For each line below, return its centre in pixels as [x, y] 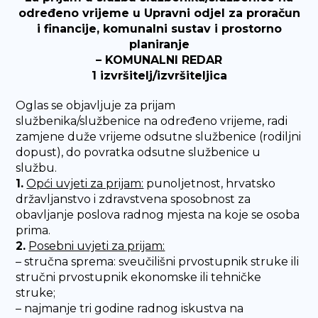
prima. [33, 230]
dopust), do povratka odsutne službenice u [138, 152]
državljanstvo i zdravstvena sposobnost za [133, 199]
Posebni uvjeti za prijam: [97, 246]
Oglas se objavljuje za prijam [96, 105]
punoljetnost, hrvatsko [210, 183]
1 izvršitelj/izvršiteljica [159, 76]
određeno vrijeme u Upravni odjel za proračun [159, 13]
